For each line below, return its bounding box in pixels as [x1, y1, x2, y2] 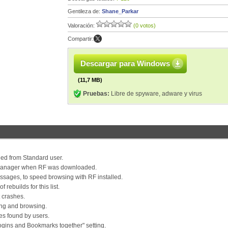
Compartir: [68, 36, 94, 42]
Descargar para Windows [80, 59, 170, 68]
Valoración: [68, 22, 96, 28]
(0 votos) [133, 22, 156, 28]
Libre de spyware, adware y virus [109, 90, 202, 97]
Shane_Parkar [102, 8, 138, 14]
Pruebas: [83, 90, 109, 97]
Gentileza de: [68, 8, 102, 14]
